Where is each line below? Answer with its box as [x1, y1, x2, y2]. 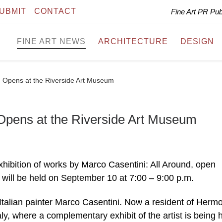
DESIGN [180, 37, 214, 46]
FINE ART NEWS [17, 37, 86, 46]
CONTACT [34, 7, 76, 15]
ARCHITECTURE [98, 37, 168, 46]
